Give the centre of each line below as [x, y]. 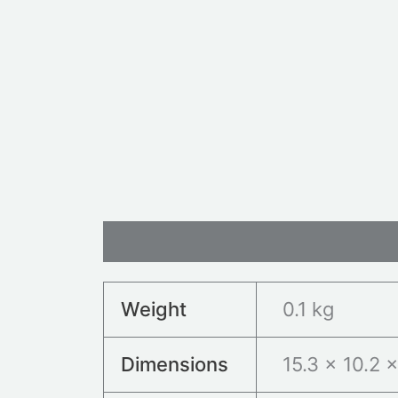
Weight [154, 309]
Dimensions [175, 364]
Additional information [211, 241]
